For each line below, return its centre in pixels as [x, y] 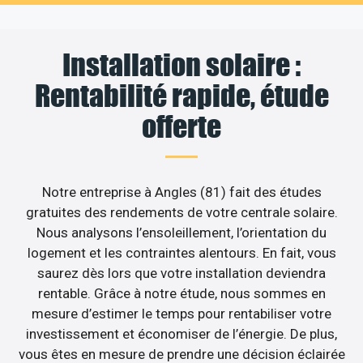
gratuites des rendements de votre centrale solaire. [181, 213]
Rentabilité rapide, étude [181, 96]
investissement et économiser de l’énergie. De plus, [181, 334]
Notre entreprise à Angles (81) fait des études [181, 192]
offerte [181, 127]
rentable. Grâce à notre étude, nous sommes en [181, 294]
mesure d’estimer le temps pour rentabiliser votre [181, 314]
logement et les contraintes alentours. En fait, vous [181, 253]
